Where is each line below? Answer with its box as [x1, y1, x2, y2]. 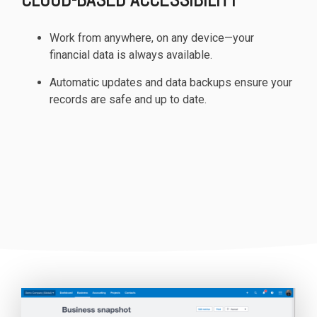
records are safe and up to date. [50, 92, 207, 106]
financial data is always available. [50, 47, 212, 62]
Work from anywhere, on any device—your [50, 30, 254, 45]
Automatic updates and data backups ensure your [50, 75, 292, 89]
